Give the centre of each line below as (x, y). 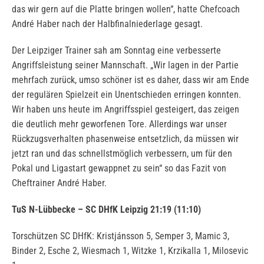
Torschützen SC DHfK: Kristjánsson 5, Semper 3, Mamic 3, (121, 236)
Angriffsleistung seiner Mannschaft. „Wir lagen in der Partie (125, 65)
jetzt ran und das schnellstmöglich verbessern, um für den (122, 154)
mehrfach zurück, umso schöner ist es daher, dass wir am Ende (131, 80)
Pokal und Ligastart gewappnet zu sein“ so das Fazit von (119, 169)
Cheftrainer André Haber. (59, 183)
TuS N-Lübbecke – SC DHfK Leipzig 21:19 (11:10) (106, 210)
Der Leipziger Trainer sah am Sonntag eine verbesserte (116, 51)
